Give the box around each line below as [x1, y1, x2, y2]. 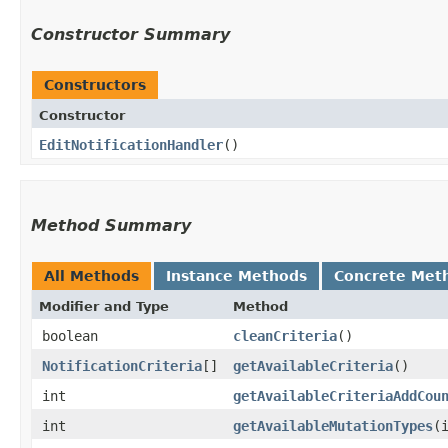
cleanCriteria [233, 327, 337, 344]
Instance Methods [166, 267, 307, 284]
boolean [42, 327, 98, 344]
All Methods [44, 267, 139, 284]
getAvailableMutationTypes [233, 417, 433, 434]
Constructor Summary [31, 24, 230, 44]
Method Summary [31, 215, 191, 235]
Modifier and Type [39, 298, 169, 314]
